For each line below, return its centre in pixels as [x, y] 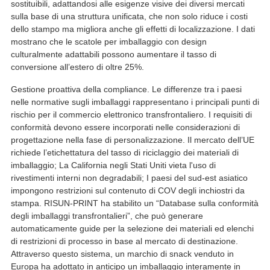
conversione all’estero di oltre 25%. [77, 67]
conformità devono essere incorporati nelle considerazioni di [125, 127]
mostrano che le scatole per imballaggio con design [108, 41]
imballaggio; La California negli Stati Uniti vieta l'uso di [113, 165]
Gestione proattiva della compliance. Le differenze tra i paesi [126, 89]
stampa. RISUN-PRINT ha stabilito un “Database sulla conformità [134, 203]
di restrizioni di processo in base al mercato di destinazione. [124, 241]
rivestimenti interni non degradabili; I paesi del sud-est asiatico [129, 177]
